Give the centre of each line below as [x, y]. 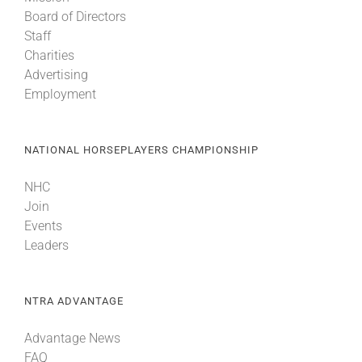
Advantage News [72, 338]
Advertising [56, 74]
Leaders [46, 245]
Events [43, 225]
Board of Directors [75, 16]
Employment [60, 94]
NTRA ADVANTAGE [74, 301]
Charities [49, 55]
